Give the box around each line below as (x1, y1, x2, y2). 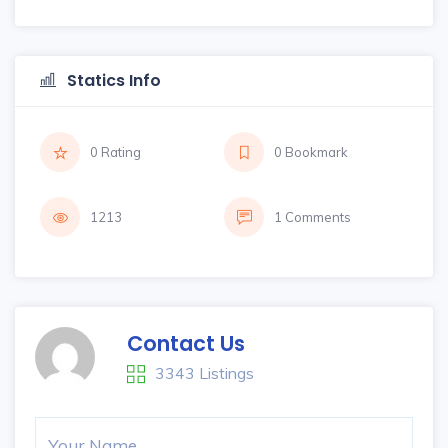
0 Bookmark (274, 144, 348, 160)
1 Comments (274, 209, 351, 225)
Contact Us (127, 329, 245, 358)
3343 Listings (155, 363, 254, 383)
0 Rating (90, 144, 141, 160)
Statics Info (63, 69, 161, 92)
